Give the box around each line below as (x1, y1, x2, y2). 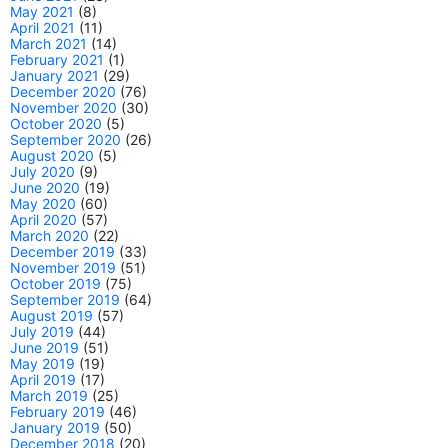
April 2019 (10, 370, 76, 388)
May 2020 (10, 194, 76, 212)
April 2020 (10, 210, 77, 228)
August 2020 (10, 146, 94, 164)
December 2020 (10, 82, 116, 100)
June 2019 (10, 338, 79, 356)
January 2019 (10, 418, 100, 436)
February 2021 (10, 50, 104, 68)
